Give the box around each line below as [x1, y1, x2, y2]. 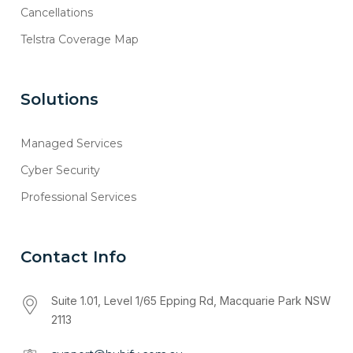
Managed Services [20, 136, 123, 151]
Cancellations [20, 6, 94, 20]
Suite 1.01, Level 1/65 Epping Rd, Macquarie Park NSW [51, 294, 332, 308]
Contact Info [20, 247, 127, 267]
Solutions [20, 90, 99, 110]
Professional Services [20, 190, 137, 205]
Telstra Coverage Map [20, 32, 139, 47]
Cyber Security [20, 163, 101, 178]
